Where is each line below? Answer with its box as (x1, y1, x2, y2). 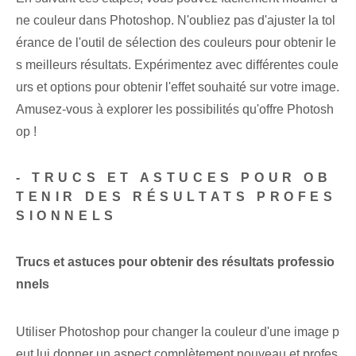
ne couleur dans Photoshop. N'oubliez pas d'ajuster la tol (16, 14, 335, 28)
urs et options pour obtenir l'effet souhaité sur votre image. (16, 80, 339, 95)
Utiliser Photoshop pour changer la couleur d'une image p (16, 325, 339, 339)
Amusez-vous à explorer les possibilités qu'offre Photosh (16, 103, 334, 117)
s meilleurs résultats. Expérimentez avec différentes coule (16, 58, 339, 72)
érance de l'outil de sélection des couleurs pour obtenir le (16, 36, 336, 50)
